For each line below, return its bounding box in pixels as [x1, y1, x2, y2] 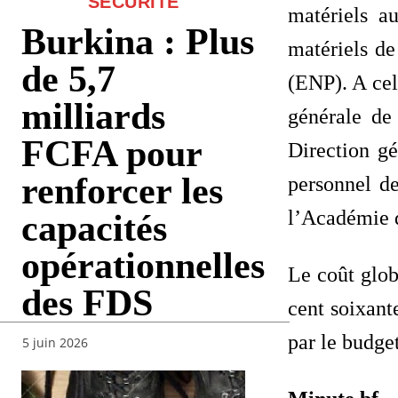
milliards [21, 95, 165, 137]
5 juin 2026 [22, 333, 88, 351]
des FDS [21, 282, 153, 323]
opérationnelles [21, 244, 265, 286]
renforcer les [21, 170, 223, 211]
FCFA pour [21, 132, 202, 174]
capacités [21, 207, 167, 249]
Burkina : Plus [21, 20, 254, 62]
